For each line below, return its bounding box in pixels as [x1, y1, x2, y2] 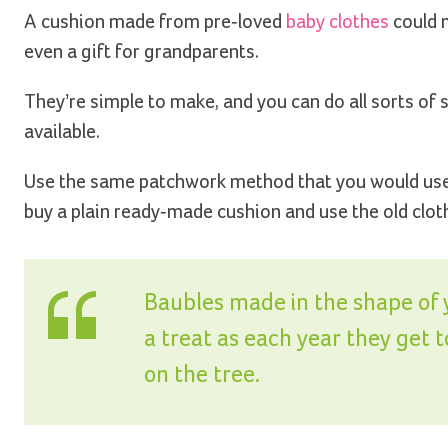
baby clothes [286, 12, 389, 33]
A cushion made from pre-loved [24, 12, 286, 33]
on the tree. [144, 363, 260, 388]
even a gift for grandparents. [24, 42, 259, 63]
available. [24, 122, 100, 143]
